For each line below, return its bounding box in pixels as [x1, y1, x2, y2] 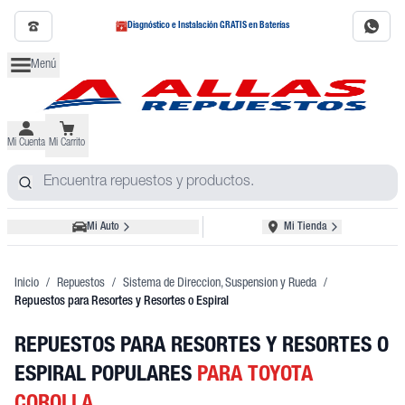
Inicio [14, 278, 39, 290]
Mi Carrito [49, 137, 85, 148]
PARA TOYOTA [197, 365, 313, 387]
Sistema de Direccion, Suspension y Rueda [123, 278, 316, 290]
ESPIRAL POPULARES [14, 365, 197, 387]
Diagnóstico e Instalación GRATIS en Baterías [127, 22, 290, 31]
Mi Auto [86, 221, 119, 232]
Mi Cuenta [7, 137, 45, 148]
